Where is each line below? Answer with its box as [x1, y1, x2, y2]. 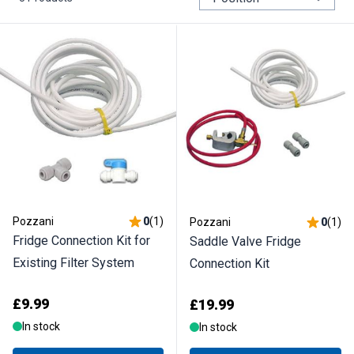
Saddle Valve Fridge [190, 233, 301, 249]
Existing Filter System [13, 254, 134, 270]
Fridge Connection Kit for [13, 232, 150, 248]
